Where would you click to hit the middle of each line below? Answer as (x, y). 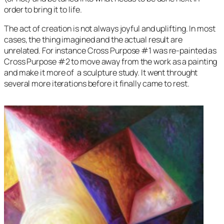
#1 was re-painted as (178, 51)
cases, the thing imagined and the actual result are (93, 40)
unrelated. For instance (46, 51)
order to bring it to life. (43, 9)
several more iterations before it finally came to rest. (97, 84)
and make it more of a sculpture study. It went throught (101, 73)
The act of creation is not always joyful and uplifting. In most (110, 29)
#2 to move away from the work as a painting (137, 62)
